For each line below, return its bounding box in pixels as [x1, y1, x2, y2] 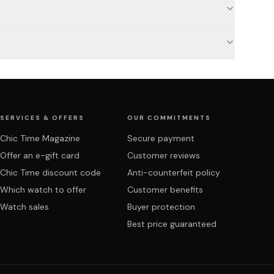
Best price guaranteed [127, 218, 217, 229]
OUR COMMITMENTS [127, 114, 211, 122]
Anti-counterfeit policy [127, 167, 220, 178]
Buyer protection [127, 201, 195, 212]
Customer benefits [127, 184, 203, 195]
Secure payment [127, 133, 194, 144]
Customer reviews [127, 150, 200, 161]
